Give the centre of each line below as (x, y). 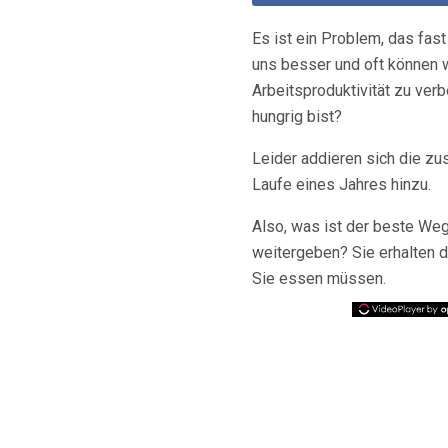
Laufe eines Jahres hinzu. (341, 184)
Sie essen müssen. (319, 278)
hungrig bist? (297, 116)
